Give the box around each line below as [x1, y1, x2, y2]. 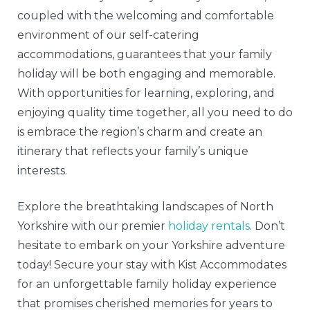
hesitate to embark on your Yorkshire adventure [17, 239, 285, 253]
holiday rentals [168, 219, 250, 233]
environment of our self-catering [17, 28, 199, 42]
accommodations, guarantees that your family [17, 48, 272, 62]
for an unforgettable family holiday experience [17, 277, 277, 291]
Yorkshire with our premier [17, 219, 168, 233]
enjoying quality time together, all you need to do [17, 106, 293, 120]
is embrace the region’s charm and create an [17, 125, 262, 139]
